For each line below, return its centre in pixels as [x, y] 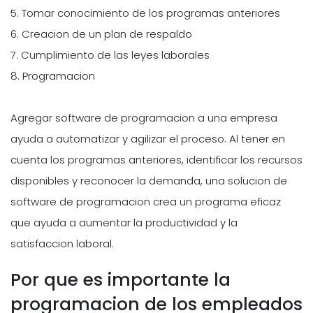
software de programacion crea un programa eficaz [146, 201]
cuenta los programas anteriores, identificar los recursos [156, 159]
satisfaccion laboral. [62, 243]
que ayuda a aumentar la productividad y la [124, 222]
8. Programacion [53, 75]
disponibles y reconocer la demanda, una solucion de [149, 180]
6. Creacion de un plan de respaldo [101, 34]
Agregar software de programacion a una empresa [144, 117]
